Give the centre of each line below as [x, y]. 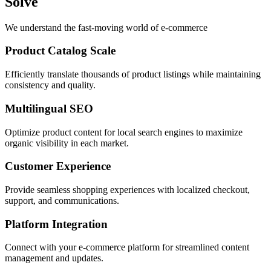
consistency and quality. [50, 85]
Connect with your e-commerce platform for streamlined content [127, 247]
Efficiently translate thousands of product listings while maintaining [133, 74]
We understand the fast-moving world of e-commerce [106, 27]
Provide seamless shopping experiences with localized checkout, [127, 189]
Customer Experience [58, 166]
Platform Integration [56, 224]
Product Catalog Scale [60, 51]
